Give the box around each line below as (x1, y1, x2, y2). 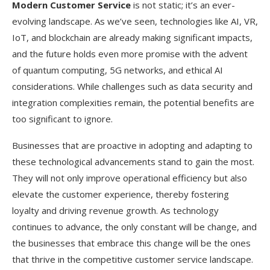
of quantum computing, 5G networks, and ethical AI (12, 63, 223, 76)
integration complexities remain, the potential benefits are (12, 96, 254, 108)
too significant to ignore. (12, 112, 113, 125)
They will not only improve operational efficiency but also (12, 171, 247, 184)
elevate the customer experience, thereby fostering (12, 187, 229, 200)
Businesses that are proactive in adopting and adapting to (12, 139, 253, 151)
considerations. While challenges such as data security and (12, 80, 253, 92)
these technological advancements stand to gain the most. (12, 155, 254, 168)
